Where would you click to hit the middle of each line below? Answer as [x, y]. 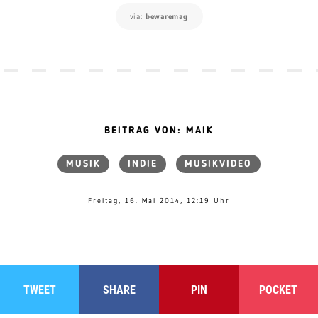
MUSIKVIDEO [218, 164]
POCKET [278, 290]
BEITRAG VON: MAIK [159, 130]
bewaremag [167, 16]
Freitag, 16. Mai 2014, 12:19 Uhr [159, 200]
